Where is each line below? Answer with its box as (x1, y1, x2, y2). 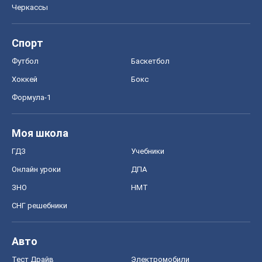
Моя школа (12, 126, 68, 139)
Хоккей (12, 74, 37, 84)
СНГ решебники (12, 201, 67, 210)
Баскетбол (131, 56, 170, 65)
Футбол (12, 56, 39, 65)
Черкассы (12, 2, 48, 12)
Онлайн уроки (12, 164, 61, 174)
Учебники (131, 146, 164, 156)
